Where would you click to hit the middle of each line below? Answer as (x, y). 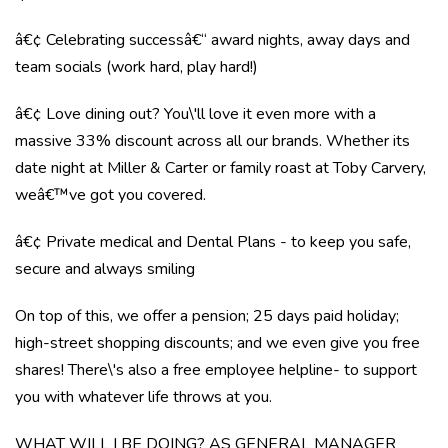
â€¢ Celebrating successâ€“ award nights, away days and (212, 40)
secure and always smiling (105, 269)
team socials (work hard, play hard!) (136, 67)
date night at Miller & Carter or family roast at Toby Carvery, (220, 168)
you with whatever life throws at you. (143, 397)
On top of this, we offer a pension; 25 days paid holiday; (207, 316)
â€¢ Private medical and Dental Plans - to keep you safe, (213, 242)
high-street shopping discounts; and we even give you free (217, 343)
